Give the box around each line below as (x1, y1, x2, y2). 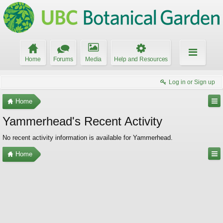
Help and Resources (113, 56, 168, 63)
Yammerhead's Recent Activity (2, 114, 162, 128)
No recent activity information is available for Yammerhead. (2, 134, 173, 141)
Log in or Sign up (169, 79, 215, 86)
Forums (53, 56, 73, 63)
